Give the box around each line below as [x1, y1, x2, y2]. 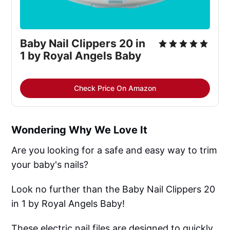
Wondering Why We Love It [11, 123, 148, 136]
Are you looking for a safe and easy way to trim [11, 144, 218, 156]
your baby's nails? [11, 159, 89, 170]
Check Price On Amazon [74, 83, 156, 92]
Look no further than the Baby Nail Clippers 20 [11, 183, 216, 195]
